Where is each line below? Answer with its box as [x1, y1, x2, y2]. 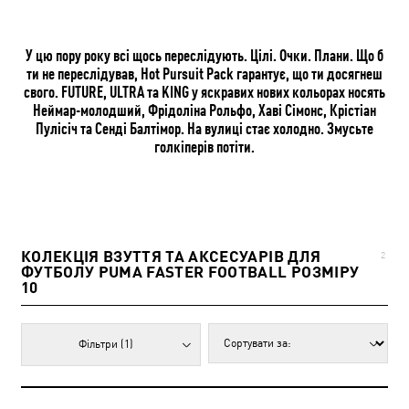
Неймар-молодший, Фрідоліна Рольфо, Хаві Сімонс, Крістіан [33, 100, 376, 119]
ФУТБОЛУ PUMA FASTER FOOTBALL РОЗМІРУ [21, 262, 360, 281]
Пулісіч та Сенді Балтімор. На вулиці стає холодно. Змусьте [36, 118, 373, 137]
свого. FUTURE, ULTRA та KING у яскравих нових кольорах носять [24, 81, 385, 100]
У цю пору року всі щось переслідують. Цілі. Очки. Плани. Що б [26, 45, 383, 64]
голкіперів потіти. [154, 136, 255, 155]
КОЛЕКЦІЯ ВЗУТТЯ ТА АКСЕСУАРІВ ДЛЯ [21, 246, 321, 266]
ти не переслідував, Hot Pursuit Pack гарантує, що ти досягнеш [26, 63, 383, 82]
